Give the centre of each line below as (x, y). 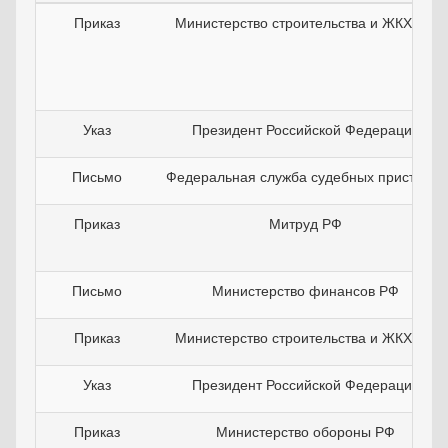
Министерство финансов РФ (305, 290)
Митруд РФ (305, 223)
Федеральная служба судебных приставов (305, 176)
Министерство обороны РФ (305, 431)
